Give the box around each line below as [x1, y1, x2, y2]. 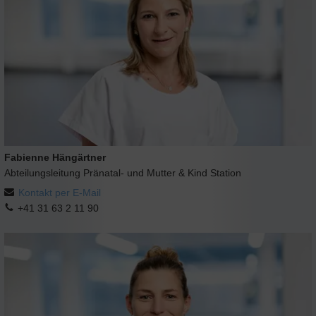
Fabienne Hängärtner [4, 151, 106, 163]
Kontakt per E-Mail [18, 186, 101, 198]
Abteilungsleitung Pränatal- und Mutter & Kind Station [4, 166, 241, 178]
